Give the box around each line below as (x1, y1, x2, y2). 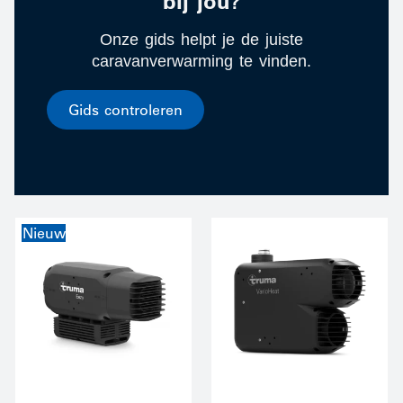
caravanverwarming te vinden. (92, 52, 311, 70)
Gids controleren (68, 101, 183, 119)
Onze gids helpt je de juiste (100, 31, 303, 49)
